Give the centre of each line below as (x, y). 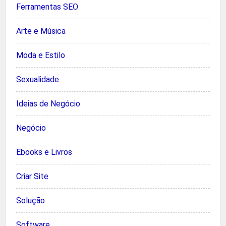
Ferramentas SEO (47, 7)
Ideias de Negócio (48, 104)
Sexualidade (38, 79)
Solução (31, 201)
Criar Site (32, 176)
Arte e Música (41, 31)
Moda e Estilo (41, 55)
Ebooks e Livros (44, 152)
